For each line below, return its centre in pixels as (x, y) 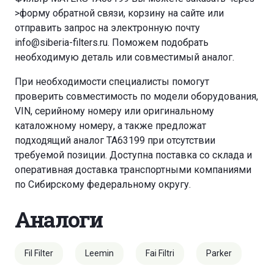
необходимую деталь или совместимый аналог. (124, 57)
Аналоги (59, 220)
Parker (219, 254)
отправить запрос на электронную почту (107, 28)
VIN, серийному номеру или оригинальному (114, 111)
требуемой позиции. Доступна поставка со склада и (133, 155)
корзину (146, 13)
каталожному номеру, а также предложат (110, 126)
